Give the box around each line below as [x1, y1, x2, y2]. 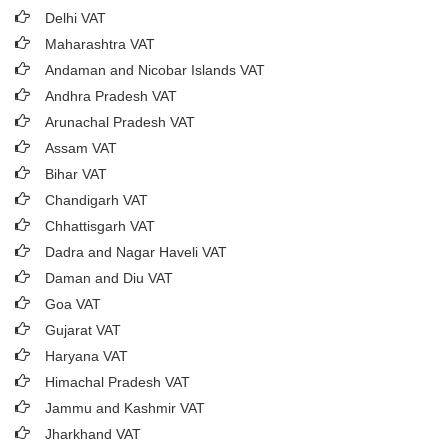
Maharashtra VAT [45, 36, 155, 52]
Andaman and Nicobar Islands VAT [45, 62, 265, 78]
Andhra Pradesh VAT [45, 88, 177, 104]
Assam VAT [45, 140, 117, 156]
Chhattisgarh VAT [45, 218, 155, 234]
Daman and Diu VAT [45, 270, 173, 286]
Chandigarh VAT [45, 192, 148, 208]
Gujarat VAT [45, 322, 121, 338]
